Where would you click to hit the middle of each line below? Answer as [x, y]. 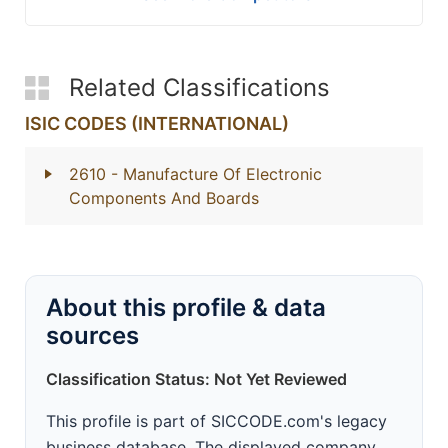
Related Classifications [199, 87]
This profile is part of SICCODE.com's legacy [216, 421]
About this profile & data [186, 307]
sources [92, 335]
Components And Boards [164, 198]
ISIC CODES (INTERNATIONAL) [157, 123]
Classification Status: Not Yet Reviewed [196, 379]
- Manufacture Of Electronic [216, 174]
